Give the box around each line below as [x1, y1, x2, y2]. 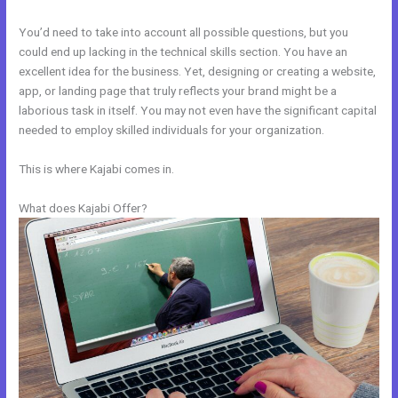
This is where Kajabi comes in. [19, 161, 175, 176]
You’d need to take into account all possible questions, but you [19, 24, 349, 39]
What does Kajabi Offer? [19, 200, 148, 215]
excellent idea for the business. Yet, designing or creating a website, [19, 63, 377, 78]
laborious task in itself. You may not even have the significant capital [19, 102, 378, 117]
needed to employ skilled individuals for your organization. [19, 122, 325, 137]
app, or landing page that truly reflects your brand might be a [19, 83, 338, 98]
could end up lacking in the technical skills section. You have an [19, 44, 348, 59]
